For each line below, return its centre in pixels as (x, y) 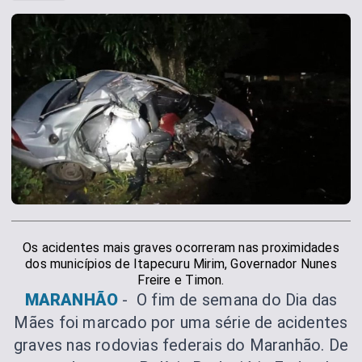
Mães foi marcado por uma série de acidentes (181, 322)
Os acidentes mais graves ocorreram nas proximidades (181, 247)
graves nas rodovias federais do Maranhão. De (181, 345)
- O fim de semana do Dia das (230, 299)
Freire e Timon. (181, 280)
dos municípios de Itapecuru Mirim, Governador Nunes (181, 263)
